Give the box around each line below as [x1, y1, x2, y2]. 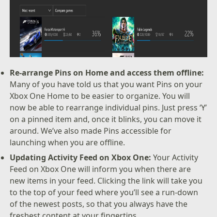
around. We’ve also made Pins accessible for [10, 125, 172, 137]
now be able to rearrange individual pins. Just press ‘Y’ [10, 102, 207, 113]
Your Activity [151, 152, 199, 163]
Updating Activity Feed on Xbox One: [10, 152, 152, 163]
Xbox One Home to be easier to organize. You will [10, 91, 190, 102]
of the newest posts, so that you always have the [10, 198, 188, 209]
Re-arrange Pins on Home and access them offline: [10, 67, 204, 78]
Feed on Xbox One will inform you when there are [10, 163, 191, 174]
